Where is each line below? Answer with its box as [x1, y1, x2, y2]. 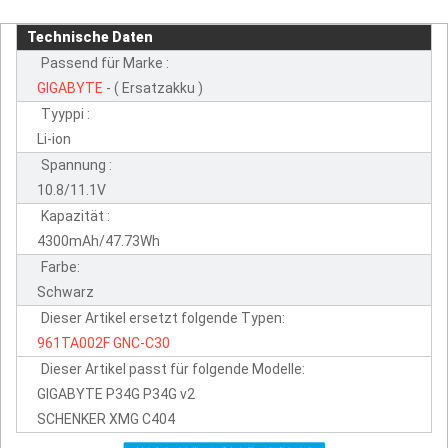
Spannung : [41, 156, 112, 173]
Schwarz [37, 283, 94, 300]
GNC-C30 [113, 334, 170, 351]
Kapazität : [41, 207, 110, 224]
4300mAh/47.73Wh [37, 232, 160, 249]
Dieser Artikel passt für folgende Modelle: [41, 360, 305, 377]
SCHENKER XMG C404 [37, 410, 175, 427]
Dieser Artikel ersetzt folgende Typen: [41, 309, 285, 326]
